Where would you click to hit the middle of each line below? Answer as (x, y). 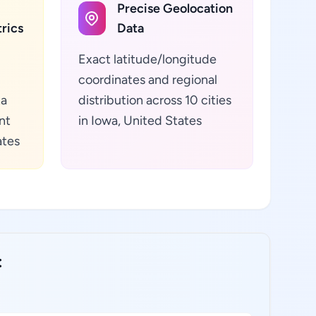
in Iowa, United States (140, 121)
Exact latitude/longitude (147, 59)
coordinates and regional (147, 80)
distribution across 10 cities (154, 100)
